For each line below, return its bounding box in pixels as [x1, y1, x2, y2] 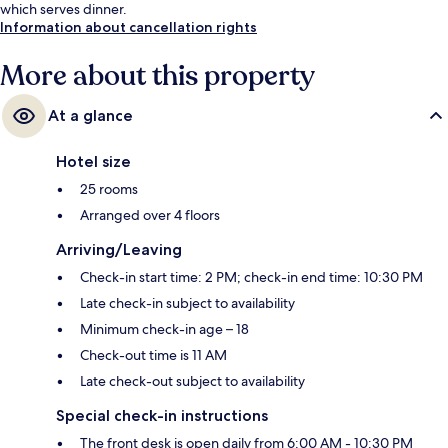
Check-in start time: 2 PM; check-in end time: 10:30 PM [80, 268, 423, 287]
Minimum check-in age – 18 [80, 320, 249, 339]
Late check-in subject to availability [80, 294, 295, 313]
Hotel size [56, 152, 131, 172]
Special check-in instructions [56, 406, 268, 426]
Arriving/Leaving [56, 240, 182, 260]
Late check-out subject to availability [80, 372, 305, 391]
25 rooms [80, 180, 138, 199]
